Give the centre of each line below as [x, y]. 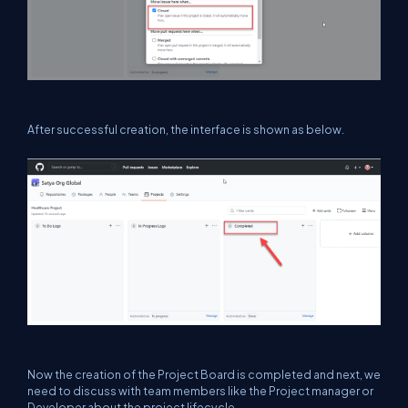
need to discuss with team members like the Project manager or [200, 390]
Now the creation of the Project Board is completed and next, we [204, 374]
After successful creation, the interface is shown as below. [186, 129]
